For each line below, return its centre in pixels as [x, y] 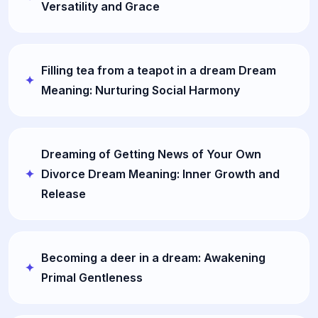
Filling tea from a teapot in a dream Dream [159, 70]
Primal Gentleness [92, 278]
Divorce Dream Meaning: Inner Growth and [160, 174]
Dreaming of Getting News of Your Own [151, 154]
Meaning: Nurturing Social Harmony [141, 90]
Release [64, 194]
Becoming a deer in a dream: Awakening [153, 258]
